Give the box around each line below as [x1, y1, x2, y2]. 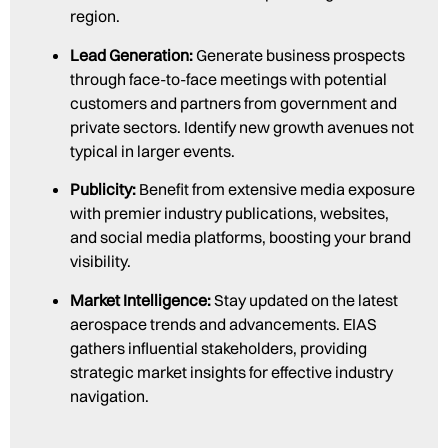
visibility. [70, 251, 131, 272]
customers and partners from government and [70, 92, 397, 113]
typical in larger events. [70, 140, 235, 161]
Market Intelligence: [70, 289, 214, 310]
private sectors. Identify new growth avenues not [70, 116, 414, 137]
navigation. [70, 385, 149, 406]
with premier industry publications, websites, [70, 203, 389, 224]
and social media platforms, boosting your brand [70, 227, 411, 248]
